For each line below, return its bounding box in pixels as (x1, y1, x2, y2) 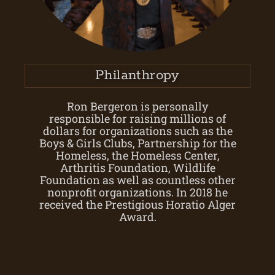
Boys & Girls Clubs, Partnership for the (39, 135, 236, 150)
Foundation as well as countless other (39, 172, 236, 187)
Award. (118, 209, 157, 224)
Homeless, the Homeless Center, (55, 147, 220, 163)
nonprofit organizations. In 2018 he (47, 184, 228, 199)
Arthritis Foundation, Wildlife (60, 160, 215, 175)
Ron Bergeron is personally (67, 98, 208, 114)
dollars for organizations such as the (42, 123, 233, 138)
